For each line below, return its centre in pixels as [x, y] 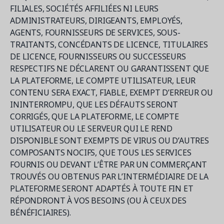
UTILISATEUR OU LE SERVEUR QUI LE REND [91, 128]
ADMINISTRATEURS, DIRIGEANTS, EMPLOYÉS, [96, 20]
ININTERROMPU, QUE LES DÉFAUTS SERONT [94, 104]
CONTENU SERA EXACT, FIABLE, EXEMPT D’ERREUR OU [111, 92]
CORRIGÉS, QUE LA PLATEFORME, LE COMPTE [94, 116]
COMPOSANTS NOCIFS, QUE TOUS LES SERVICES [101, 152]
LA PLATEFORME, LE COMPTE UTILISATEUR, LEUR [103, 80]
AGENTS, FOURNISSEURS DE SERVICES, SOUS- [95, 32]
